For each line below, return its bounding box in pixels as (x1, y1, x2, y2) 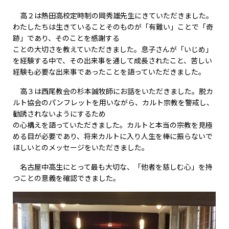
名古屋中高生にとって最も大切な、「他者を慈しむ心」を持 (13, 162, 213, 172)
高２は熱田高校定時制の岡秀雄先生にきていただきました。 (13, 10, 214, 20)
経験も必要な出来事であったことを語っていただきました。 (13, 66, 206, 77)
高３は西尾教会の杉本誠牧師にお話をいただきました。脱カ (13, 86, 214, 96)
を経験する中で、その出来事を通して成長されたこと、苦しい (13, 55, 213, 65)
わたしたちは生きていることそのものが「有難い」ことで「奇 (13, 21, 214, 32)
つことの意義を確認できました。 (13, 173, 121, 183)
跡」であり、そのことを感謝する (13, 33, 120, 43)
